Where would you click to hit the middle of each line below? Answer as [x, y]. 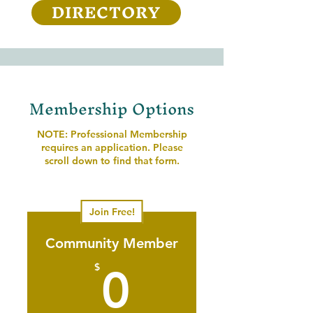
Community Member [112, 243]
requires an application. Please [112, 147]
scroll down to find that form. [112, 161]
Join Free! [112, 212]
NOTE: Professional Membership [112, 134]
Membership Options [112, 109]
